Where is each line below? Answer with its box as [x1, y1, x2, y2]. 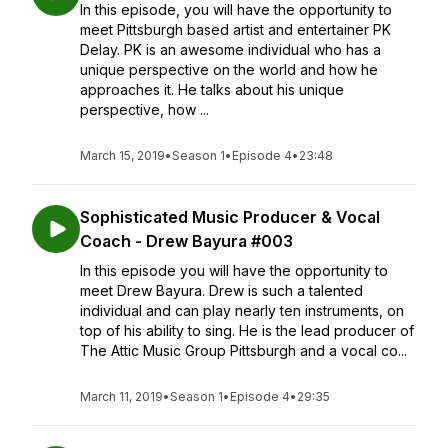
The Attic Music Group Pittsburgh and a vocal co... [80, 342, 407, 359]
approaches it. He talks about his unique [80, 81, 344, 98]
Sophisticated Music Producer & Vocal [80, 207, 380, 227]
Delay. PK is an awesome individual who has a [80, 41, 381, 58]
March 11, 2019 [80, 389, 163, 404]
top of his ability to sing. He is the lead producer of [80, 322, 414, 339]
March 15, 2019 [80, 148, 165, 163]
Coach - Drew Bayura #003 [80, 231, 293, 251]
